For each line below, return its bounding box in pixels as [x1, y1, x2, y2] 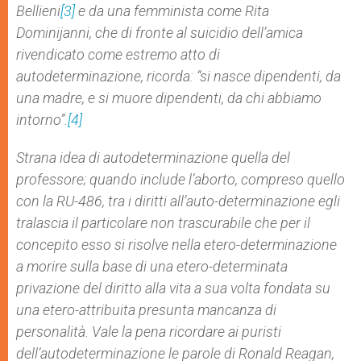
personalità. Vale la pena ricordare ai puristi [16, 323, 281, 340]
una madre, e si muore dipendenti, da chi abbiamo [16, 89, 322, 106]
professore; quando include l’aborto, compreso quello [16, 171, 345, 188]
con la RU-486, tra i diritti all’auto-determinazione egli [16, 193, 340, 210]
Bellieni [16, 2, 60, 19]
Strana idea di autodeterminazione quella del [16, 149, 290, 166]
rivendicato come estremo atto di [16, 46, 220, 63]
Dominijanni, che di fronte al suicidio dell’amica [16, 24, 303, 41]
